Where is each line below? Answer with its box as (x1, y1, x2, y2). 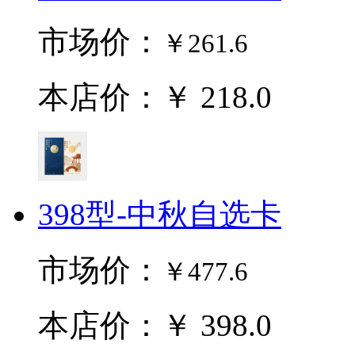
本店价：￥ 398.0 (38, 308, 272, 342)
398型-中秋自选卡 (38, 197, 281, 231)
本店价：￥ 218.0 (38, 80, 272, 114)
